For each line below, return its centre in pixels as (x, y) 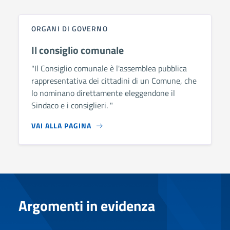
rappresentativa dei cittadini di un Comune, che (114, 80)
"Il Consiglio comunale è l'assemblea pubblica (109, 68)
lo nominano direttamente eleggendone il (103, 93)
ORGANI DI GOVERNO (70, 28)
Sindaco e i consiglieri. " (72, 105)
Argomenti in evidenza (87, 205)
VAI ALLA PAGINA (61, 125)
